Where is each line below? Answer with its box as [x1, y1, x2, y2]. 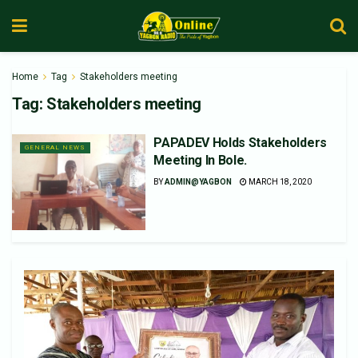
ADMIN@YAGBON [165, 177, 233, 186]
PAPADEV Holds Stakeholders [153, 135, 327, 150]
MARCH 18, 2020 [247, 177, 312, 186]
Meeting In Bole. [153, 153, 248, 168]
